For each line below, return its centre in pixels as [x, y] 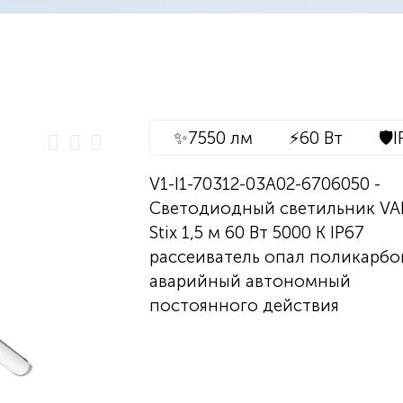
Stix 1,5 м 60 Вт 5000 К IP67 [256, 233]
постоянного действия [244, 305]
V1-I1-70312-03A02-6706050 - [264, 184]
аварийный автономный [250, 281]
